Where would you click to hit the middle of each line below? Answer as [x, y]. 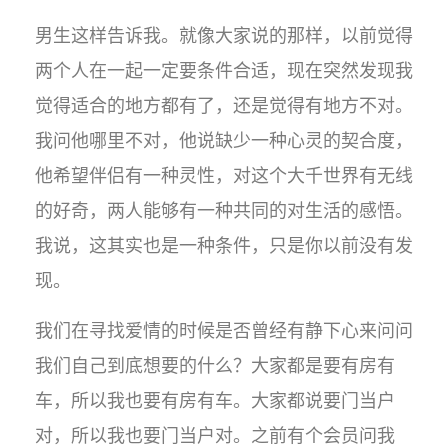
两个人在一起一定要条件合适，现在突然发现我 [224, 70]
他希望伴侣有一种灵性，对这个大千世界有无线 [224, 175]
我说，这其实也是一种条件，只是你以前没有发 [224, 245]
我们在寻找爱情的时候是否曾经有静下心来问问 [224, 330]
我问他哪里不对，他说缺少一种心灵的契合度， [224, 140]
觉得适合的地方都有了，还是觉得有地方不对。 [224, 105]
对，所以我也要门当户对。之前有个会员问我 [215, 435]
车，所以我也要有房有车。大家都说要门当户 [215, 400]
